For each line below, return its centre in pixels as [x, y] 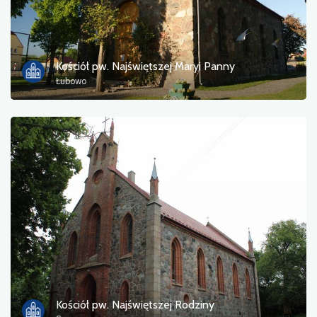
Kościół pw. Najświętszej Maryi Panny [145, 66]
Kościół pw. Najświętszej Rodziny [135, 305]
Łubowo [71, 81]
